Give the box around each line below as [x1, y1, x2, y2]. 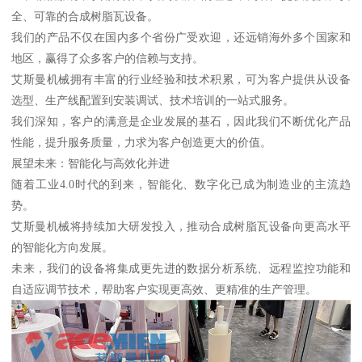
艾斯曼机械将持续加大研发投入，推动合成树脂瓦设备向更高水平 [11, 219, 351, 233]
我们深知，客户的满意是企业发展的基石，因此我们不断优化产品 [11, 114, 351, 128]
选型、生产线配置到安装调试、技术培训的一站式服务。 [11, 93, 295, 107]
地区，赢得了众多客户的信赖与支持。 [11, 51, 204, 65]
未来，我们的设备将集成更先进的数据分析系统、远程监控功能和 [11, 261, 351, 275]
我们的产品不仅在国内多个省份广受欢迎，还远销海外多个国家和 [11, 30, 351, 44]
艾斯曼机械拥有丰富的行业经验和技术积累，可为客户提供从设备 [11, 72, 351, 86]
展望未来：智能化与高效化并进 [11, 156, 170, 170]
